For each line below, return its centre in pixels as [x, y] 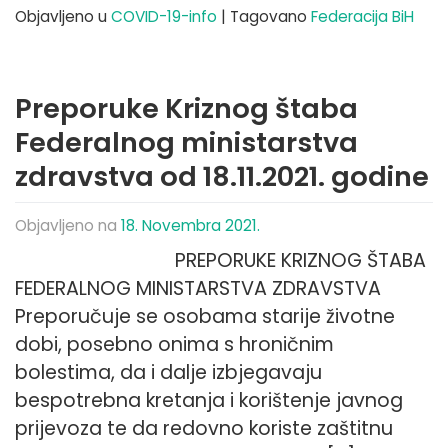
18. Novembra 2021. [190, 225]
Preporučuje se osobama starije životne [205, 316]
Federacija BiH [362, 16]
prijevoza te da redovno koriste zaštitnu [204, 428]
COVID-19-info [164, 16]
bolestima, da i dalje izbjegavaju [168, 372]
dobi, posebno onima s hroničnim [174, 344]
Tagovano [270, 16]
